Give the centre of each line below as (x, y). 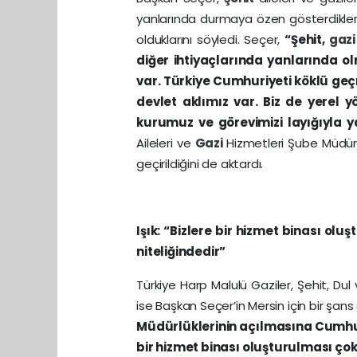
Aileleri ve (166, 143)
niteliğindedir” (181, 251)
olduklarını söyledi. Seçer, (211, 39)
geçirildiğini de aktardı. (200, 163)
